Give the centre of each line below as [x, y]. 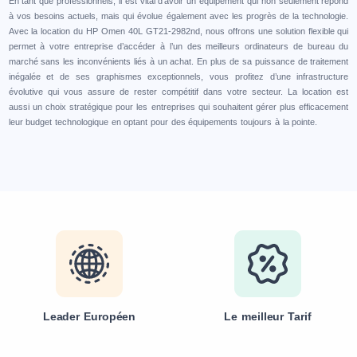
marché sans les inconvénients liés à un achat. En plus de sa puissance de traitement [178, 61]
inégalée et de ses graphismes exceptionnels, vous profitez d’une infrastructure [178, 76]
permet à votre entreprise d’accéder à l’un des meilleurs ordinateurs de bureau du [178, 46]
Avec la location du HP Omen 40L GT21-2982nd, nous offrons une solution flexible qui [178, 31]
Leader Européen [89, 316]
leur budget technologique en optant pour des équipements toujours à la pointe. [163, 122]
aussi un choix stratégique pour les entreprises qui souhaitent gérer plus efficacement [178, 106]
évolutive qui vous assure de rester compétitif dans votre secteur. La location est [178, 91]
